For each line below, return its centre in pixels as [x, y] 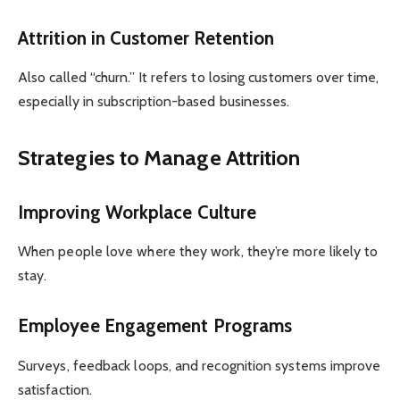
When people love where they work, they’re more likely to [198, 252]
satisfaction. [55, 389]
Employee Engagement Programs [155, 326]
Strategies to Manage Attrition [159, 158]
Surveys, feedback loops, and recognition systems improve [200, 365]
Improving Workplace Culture [137, 212]
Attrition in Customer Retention [146, 37]
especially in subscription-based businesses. [154, 101]
